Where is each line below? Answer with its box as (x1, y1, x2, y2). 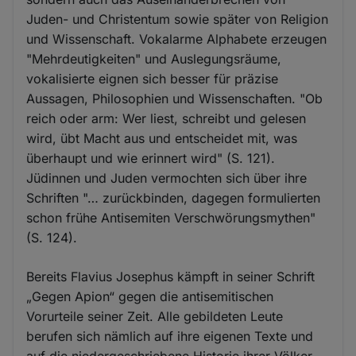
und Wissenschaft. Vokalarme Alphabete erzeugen (26, 30, 327, 47)
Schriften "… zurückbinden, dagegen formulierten (26, 189, 321, 206)
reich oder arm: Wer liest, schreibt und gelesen (26, 110, 307, 126)
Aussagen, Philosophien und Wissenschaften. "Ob (26, 90, 323, 106)
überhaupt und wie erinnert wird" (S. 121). (26, 149, 276, 166)
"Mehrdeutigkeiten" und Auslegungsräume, (26, 50, 282, 67)
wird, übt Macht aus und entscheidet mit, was (26, 130, 298, 146)
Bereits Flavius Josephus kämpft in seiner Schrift (26, 268, 315, 284)
